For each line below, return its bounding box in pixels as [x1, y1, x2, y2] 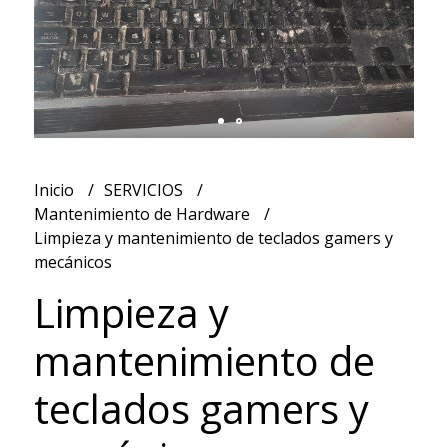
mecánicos [33, 250, 112, 273]
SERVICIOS [103, 178, 187, 201]
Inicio [33, 178, 78, 201]
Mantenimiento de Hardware [33, 202, 254, 225]
